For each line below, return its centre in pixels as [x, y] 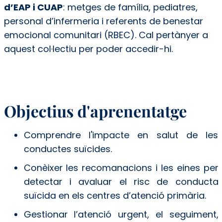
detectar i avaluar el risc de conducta [121, 181]
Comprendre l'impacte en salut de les [121, 135]
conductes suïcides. [68, 149]
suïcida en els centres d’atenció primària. [115, 195]
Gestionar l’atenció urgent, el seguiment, [121, 214]
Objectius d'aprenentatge [95, 111]
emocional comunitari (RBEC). [70, 35]
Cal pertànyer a [172, 35]
